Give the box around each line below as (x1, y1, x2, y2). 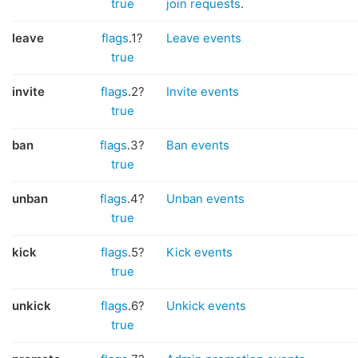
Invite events (166, 84, 239, 99)
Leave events (166, 30, 241, 46)
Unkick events (166, 298, 246, 313)
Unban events (166, 191, 245, 206)
